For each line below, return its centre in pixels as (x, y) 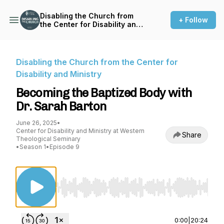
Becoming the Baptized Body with (104, 93)
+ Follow (193, 20)
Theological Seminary (48, 139)
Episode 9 (64, 147)
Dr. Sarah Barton (61, 106)
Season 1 (33, 147)
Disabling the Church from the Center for (97, 62)
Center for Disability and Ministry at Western (80, 131)
